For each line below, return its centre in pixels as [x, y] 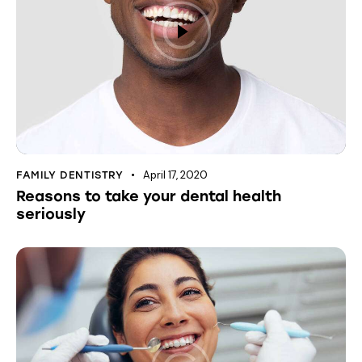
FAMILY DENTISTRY [70, 175]
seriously [51, 215]
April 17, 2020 [176, 175]
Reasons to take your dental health [149, 197]
